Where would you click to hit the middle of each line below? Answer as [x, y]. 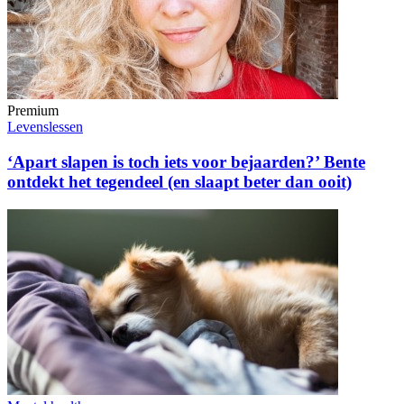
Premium [33, 111]
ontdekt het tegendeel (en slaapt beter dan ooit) [179, 181]
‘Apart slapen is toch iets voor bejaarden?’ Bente [186, 161]
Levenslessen [45, 127]
